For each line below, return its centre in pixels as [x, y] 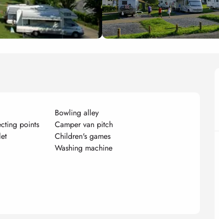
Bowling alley [77, 112]
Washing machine [84, 148]
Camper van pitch [84, 124]
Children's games [83, 136]
